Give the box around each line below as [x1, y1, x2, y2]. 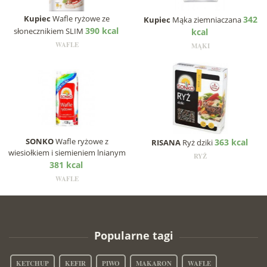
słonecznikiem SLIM [13, 26, 85, 37]
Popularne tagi [94, 228, 173, 243]
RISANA [151, 137, 181, 148]
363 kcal [214, 136, 248, 148]
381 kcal [49, 159, 83, 171]
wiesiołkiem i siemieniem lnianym [8, 147, 126, 159]
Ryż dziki [180, 137, 215, 148]
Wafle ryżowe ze [51, 13, 110, 24]
